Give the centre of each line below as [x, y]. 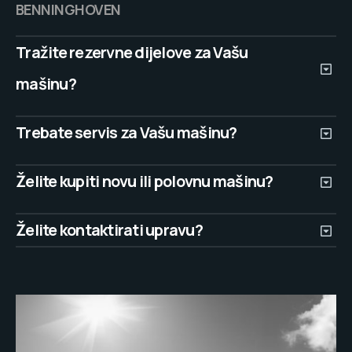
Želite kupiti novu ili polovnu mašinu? [145, 181]
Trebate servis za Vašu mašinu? [126, 133]
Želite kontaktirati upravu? [109, 230]
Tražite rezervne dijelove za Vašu [132, 53]
